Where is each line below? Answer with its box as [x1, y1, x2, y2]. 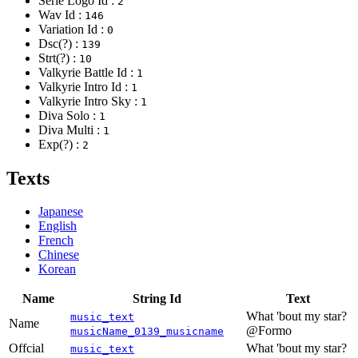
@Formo [246, 324, 292, 338]
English [38, 219, 77, 233]
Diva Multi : [38, 122, 103, 137]
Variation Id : [38, 22, 107, 36]
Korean [38, 262, 76, 276]
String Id [132, 292, 181, 306]
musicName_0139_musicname [70, 325, 224, 338]
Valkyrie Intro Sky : [38, 93, 141, 108]
